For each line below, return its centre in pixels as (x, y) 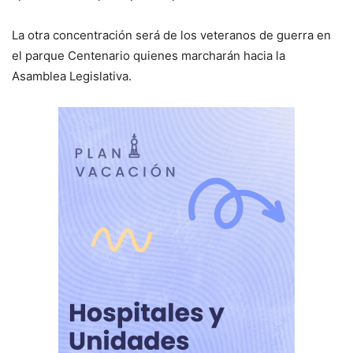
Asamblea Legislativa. (72, 76)
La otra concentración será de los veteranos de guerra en (171, 35)
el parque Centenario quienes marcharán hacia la (149, 56)
